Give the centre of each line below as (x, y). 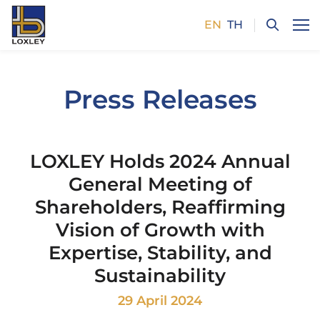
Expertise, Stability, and (160, 253)
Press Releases (160, 100)
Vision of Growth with (160, 230)
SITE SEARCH (65, 81)
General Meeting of (160, 184)
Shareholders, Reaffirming (160, 207)
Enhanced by (237, 145)
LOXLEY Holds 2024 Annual (160, 161)
